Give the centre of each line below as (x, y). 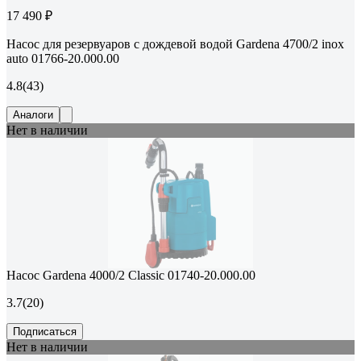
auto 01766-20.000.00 (63, 59)
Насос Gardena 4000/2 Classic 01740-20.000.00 (131, 276)
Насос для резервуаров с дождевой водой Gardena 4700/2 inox (175, 44)
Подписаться (45, 332)
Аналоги (33, 115)
